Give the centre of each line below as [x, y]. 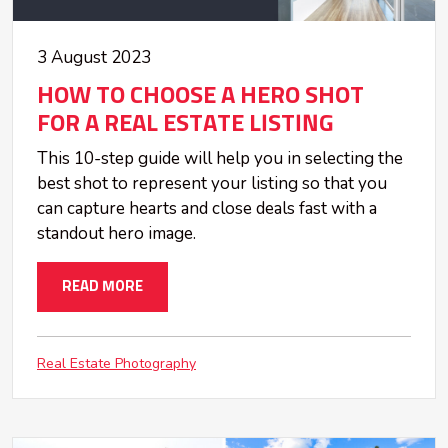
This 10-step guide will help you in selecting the [220, 159]
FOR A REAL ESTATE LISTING [185, 124]
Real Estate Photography [116, 364]
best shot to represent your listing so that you [212, 184]
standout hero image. [116, 234]
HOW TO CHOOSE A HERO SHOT [200, 96]
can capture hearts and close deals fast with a [207, 209]
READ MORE [102, 287]
